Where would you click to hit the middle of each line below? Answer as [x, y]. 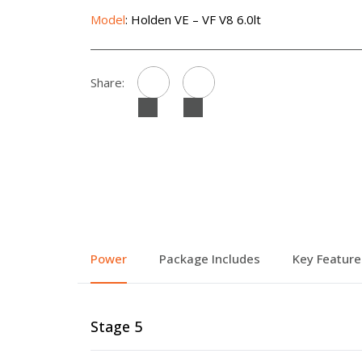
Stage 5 [116, 326]
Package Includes [210, 259]
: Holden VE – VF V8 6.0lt [193, 19]
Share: [107, 82]
